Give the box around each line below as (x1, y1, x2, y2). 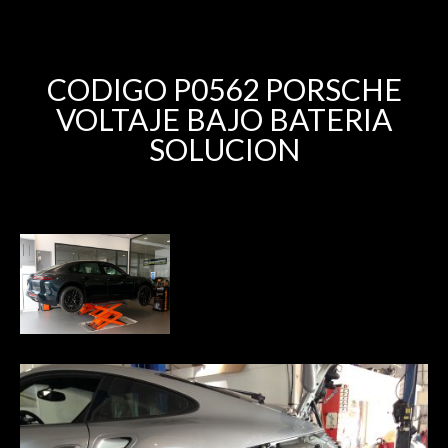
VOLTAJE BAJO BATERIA (56, 101, 392, 137)
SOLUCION (148, 131, 300, 167)
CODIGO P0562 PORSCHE (46, 71, 402, 107)
